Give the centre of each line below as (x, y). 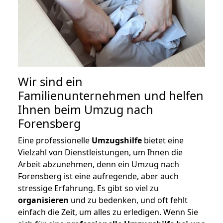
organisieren (43, 200)
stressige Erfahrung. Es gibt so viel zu (88, 188)
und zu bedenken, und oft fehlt (128, 200)
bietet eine (163, 141)
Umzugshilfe (117, 141)
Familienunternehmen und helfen (111, 96)
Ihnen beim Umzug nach (86, 110)
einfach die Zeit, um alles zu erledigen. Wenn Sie (108, 212)
